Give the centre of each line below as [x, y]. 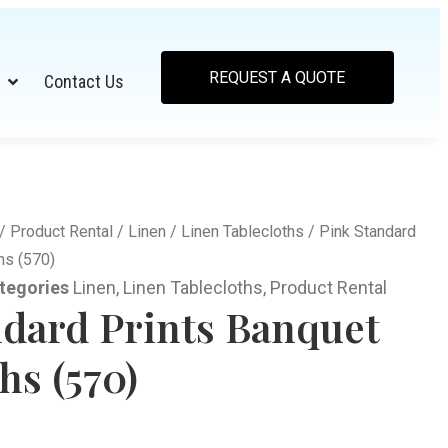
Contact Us [84, 81]
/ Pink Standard [360, 231]
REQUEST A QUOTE [276, 77]
